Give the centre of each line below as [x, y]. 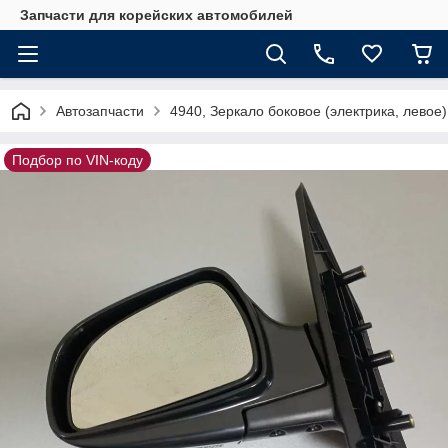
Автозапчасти [100, 111]
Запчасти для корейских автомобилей [156, 15]
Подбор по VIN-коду [77, 160]
